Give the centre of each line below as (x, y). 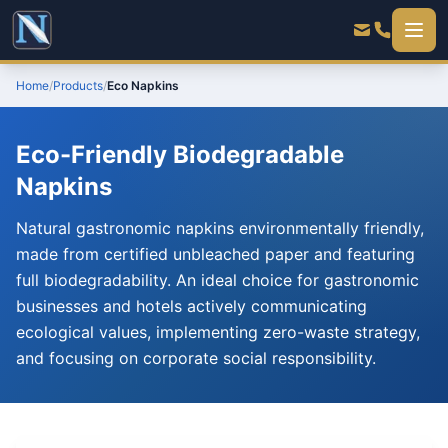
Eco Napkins (143, 85)
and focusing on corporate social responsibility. (196, 358)
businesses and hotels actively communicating (191, 306)
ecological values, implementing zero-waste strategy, (218, 332)
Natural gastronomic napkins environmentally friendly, (220, 228)
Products (78, 85)
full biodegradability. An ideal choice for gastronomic (217, 280)
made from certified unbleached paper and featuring (215, 254)
